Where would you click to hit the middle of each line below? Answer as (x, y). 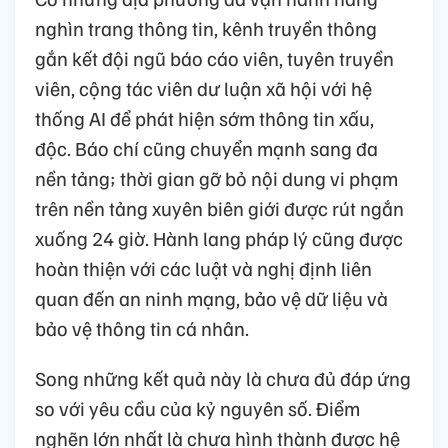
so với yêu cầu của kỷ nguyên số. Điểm (197, 407)
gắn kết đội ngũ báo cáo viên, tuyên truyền (214, 57)
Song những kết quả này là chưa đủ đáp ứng (223, 377)
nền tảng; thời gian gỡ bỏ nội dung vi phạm (216, 177)
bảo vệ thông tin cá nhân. (142, 327)
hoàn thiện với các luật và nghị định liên (203, 267)
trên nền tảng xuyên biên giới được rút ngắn (219, 207)
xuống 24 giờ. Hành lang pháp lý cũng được (219, 237)
